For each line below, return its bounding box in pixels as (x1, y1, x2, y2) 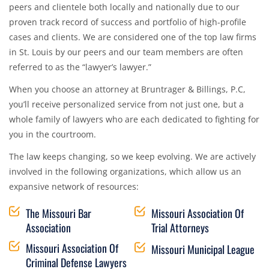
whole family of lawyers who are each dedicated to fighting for (9, 113, 259, 125)
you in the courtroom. (9, 128, 96, 140)
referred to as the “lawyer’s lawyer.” (9, 61, 151, 73)
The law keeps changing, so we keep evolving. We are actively (9, 150, 256, 162)
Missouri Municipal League (151, 241, 255, 257)
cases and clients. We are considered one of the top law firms (9, 31, 256, 43)
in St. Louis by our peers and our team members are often (9, 46, 243, 58)
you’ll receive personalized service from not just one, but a (9, 98, 244, 110)
